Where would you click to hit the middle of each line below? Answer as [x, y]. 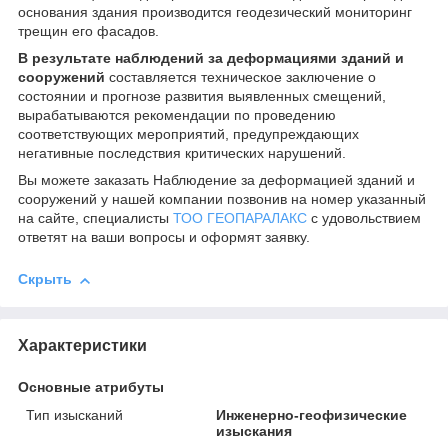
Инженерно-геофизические [312, 414]
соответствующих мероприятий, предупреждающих [188, 134]
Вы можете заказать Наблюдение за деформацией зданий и [216, 180]
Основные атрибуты [91, 386]
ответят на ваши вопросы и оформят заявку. [164, 237]
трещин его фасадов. [88, 31]
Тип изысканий [74, 414]
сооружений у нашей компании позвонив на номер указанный [222, 199]
